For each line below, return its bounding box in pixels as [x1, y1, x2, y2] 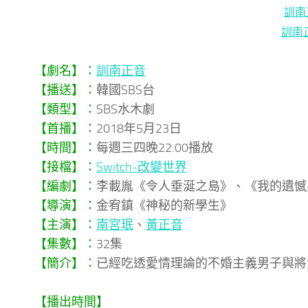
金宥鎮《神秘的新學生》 [96, 197, 232, 213]
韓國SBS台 [96, 82, 155, 98]
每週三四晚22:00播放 [96, 140, 213, 155]
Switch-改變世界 [96, 159, 187, 175]
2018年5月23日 [96, 120, 181, 136]
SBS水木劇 [96, 101, 155, 117]
